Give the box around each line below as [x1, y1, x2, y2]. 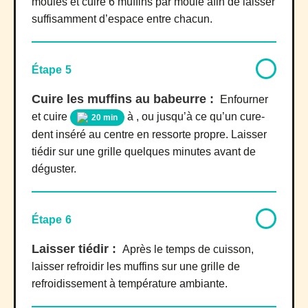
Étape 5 [32, 64, 71, 76]
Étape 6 [32, 214, 71, 226]
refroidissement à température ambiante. [32, 278, 228, 290]
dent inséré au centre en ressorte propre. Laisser [32, 129, 267, 141]
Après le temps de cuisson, [122, 243, 254, 256]
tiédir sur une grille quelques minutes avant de [32, 146, 256, 158]
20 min [91, 113, 118, 123]
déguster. [32, 163, 76, 175]
